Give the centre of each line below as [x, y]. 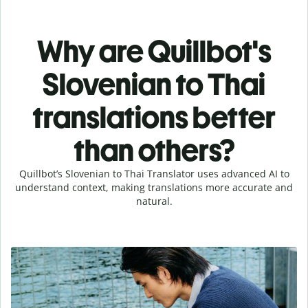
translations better [154, 117]
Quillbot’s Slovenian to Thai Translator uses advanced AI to [154, 173]
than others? [154, 150]
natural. [154, 201]
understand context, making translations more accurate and [154, 187]
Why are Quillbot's [154, 51]
